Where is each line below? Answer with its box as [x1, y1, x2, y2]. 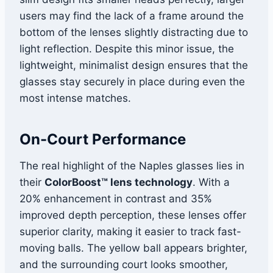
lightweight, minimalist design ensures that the [19, 59, 248, 72]
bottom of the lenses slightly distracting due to [19, 26, 248, 39]
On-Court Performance [19, 130, 186, 149]
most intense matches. [19, 92, 131, 105]
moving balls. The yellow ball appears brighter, [19, 242, 247, 255]
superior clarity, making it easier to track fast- [19, 225, 241, 238]
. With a [193, 176, 230, 189]
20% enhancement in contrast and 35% [19, 193, 212, 205]
